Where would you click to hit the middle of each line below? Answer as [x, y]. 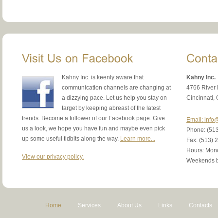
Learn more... [138, 139]
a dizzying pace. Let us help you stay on [114, 98]
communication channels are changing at [116, 88]
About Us [129, 206]
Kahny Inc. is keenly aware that [103, 78]
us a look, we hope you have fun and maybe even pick [93, 129]
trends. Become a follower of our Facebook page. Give [93, 118]
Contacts [200, 206]
